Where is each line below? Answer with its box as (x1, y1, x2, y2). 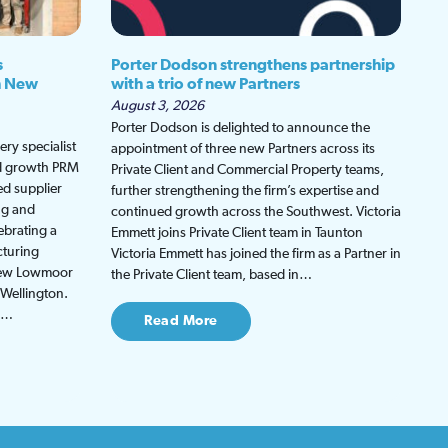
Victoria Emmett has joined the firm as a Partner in (111, 246, 401, 261)
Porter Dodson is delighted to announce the (111, 120, 370, 135)
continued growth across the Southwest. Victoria (111, 204, 401, 219)
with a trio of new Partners (111, 75, 300, 92)
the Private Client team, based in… (111, 267, 312, 282)
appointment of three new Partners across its (111, 141, 375, 156)
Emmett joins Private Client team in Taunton (111, 225, 363, 240)
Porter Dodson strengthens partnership (111, 56, 395, 73)
